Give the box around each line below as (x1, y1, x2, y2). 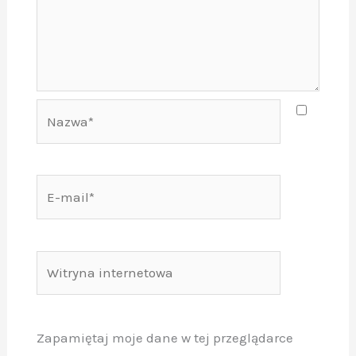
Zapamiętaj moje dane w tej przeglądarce (36, 329, 293, 346)
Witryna (35, 253, 84, 269)
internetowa (35, 275, 110, 292)
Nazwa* (35, 102, 83, 118)
